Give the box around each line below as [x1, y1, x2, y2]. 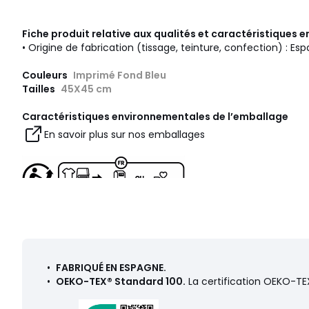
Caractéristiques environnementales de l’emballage [22, 110, 288, 124]
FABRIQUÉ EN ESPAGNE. [56, 261, 166, 275]
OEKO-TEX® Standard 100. [56, 275, 186, 289]
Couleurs [22, 68, 70, 83]
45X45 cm [61, 82, 112, 97]
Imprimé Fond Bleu [73, 68, 166, 83]
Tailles [22, 82, 57, 97]
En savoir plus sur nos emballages [44, 128, 205, 142]
